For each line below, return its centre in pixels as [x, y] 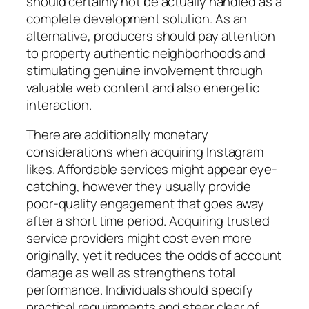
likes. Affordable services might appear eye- [152, 169]
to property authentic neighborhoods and [146, 53]
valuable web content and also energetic [143, 87]
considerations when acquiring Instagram [145, 152]
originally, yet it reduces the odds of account [154, 256]
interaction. [59, 104]
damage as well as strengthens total [131, 273]
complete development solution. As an [137, 18]
